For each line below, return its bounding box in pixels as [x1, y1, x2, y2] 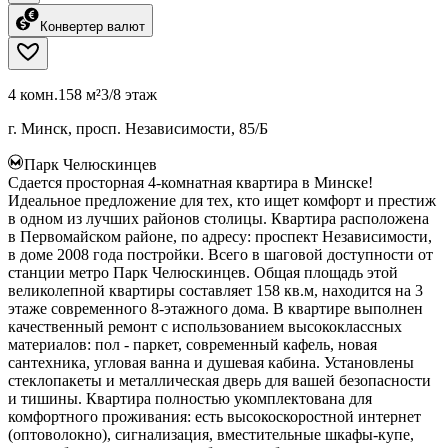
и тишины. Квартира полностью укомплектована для [8, 389, 372, 407]
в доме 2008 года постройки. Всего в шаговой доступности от [8, 245, 433, 263]
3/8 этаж [101, 85, 157, 103]
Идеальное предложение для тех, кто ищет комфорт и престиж [8, 191, 436, 209]
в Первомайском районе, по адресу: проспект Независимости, [8, 227, 432, 245]
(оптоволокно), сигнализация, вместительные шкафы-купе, [8, 425, 414, 443]
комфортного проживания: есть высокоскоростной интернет [8, 407, 421, 425]
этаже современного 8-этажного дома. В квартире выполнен [8, 299, 423, 317]
